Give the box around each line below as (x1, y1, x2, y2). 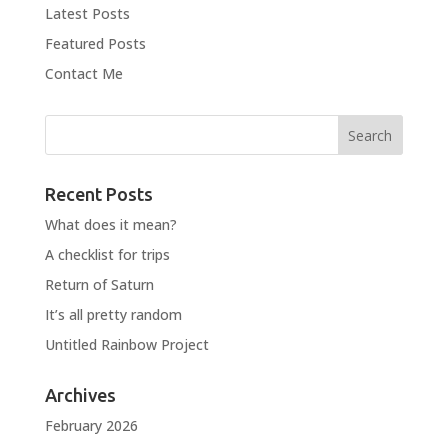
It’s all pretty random (44, 304, 182, 324)
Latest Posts (44, 3, 130, 23)
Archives (44, 384, 116, 405)
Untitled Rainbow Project (44, 334, 209, 354)
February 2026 (44, 415, 138, 435)
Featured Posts (44, 33, 146, 53)
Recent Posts (44, 183, 153, 204)
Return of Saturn (44, 274, 154, 294)
